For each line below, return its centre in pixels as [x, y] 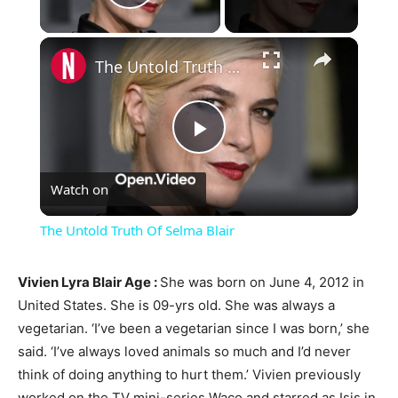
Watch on [79, 190]
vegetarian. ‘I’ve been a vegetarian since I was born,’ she [194, 329]
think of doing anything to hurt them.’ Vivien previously [189, 375]
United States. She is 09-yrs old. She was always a [176, 306]
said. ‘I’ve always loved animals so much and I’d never [184, 352]
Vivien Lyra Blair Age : [89, 283]
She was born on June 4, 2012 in [262, 283]
